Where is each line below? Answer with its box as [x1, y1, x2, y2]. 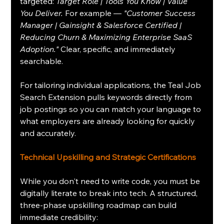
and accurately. [20, 128, 76, 138]
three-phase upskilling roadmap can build [20, 200, 179, 210]
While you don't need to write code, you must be [20, 176, 202, 186]
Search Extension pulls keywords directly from [20, 92, 194, 102]
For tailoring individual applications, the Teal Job [20, 80, 203, 90]
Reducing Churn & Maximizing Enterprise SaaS [20, 32, 194, 42]
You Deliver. [20, 8, 63, 18]
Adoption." [20, 44, 59, 54]
